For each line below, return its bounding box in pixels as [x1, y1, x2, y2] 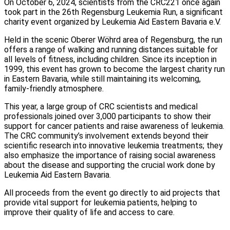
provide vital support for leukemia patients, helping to [4, 198, 197, 208]
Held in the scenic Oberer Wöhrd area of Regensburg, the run [4, 35, 222, 45]
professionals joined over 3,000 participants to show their [4, 111, 211, 122]
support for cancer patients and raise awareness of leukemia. [4, 121, 224, 131]
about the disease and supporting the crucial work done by [4, 160, 215, 170]
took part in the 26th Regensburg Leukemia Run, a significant [4, 7, 223, 17]
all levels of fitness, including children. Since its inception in [4, 54, 217, 65]
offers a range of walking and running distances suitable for [4, 45, 218, 55]
